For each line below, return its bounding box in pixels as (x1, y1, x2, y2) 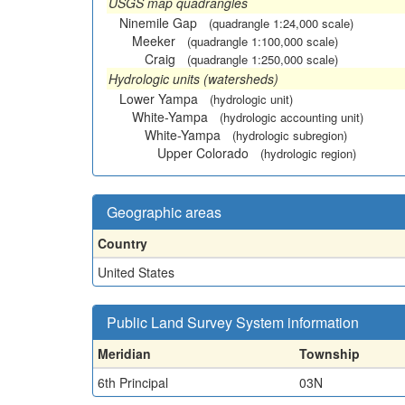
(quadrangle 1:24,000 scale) (209, 14, 353, 32)
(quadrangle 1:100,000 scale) (187, 32, 338, 50)
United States (98, 262, 174, 281)
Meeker (132, 31, 175, 50)
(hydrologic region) (260, 144, 356, 162)
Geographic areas (107, 201, 221, 222)
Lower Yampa (119, 89, 198, 108)
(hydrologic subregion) (232, 126, 347, 144)
